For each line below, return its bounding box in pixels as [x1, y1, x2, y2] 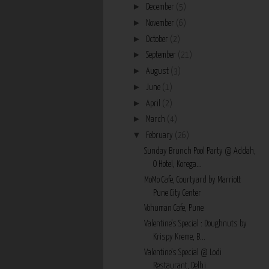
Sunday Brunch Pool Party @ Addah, [144, 147, 256, 156]
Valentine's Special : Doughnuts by [144, 220, 247, 229]
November [146, 19, 176, 28]
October [146, 35, 170, 44]
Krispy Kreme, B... [153, 233, 205, 242]
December [146, 3, 176, 12]
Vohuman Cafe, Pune [144, 204, 204, 213]
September [146, 51, 178, 60]
